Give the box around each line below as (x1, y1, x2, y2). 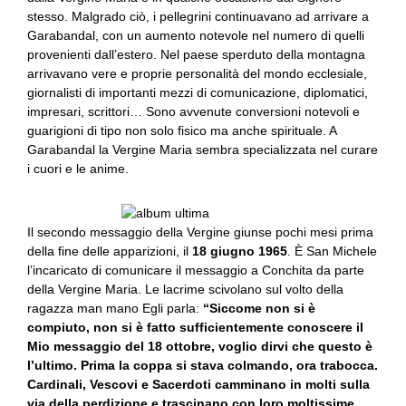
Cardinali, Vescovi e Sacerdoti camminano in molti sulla (27, 377, 370, 391)
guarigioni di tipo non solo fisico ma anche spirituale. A (27, 123, 336, 138)
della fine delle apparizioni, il (27, 244, 192, 258)
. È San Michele (287, 244, 377, 258)
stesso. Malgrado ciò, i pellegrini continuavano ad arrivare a (27, 9, 369, 24)
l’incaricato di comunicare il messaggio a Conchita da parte (27, 263, 364, 277)
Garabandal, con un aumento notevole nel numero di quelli (27, 28, 364, 43)
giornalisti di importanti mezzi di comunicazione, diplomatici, (27, 85, 368, 100)
